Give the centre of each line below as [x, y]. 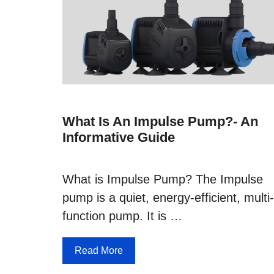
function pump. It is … [122, 216]
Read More [99, 250]
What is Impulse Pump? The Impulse [163, 179]
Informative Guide [119, 137]
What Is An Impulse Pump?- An [160, 121]
